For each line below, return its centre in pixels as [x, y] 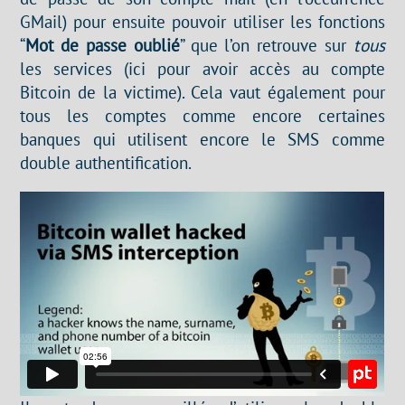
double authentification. [106, 163]
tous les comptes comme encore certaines [202, 116]
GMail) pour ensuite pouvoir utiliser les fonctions [202, 22]
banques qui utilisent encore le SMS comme [202, 139]
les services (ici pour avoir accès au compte [202, 69]
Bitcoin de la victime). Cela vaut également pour [202, 92]
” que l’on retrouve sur [266, 45]
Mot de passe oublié [103, 45]
